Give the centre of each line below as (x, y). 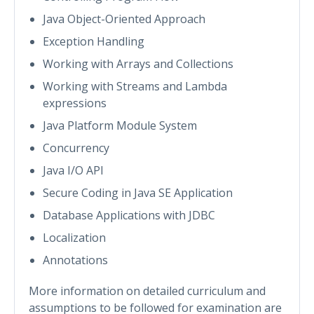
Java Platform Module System (120, 125)
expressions (75, 103)
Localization (74, 237)
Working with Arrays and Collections (138, 63)
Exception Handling (94, 41)
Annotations (75, 260)
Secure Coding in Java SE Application (138, 192)
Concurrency (76, 148)
